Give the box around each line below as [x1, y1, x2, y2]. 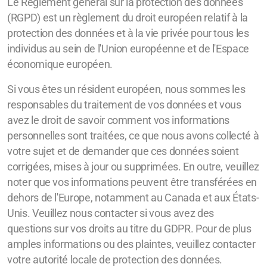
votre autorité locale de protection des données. [7, 254, 223, 266]
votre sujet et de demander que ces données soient [7, 145, 239, 157]
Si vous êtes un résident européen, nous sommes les [7, 83, 246, 95]
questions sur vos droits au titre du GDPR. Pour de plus [7, 223, 252, 235]
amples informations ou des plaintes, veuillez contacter [7, 238, 256, 250]
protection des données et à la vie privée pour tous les [7, 27, 249, 39]
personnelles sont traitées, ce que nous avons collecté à [7, 130, 259, 142]
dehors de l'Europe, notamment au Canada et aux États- [7, 192, 259, 204]
